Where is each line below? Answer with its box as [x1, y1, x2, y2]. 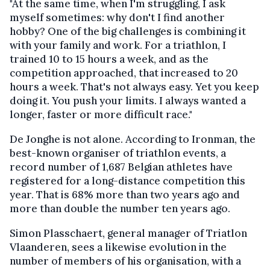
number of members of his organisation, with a [10, 254, 241, 268]
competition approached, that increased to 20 [10, 66, 238, 80]
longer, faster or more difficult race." [10, 107, 192, 121]
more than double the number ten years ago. [10, 201, 230, 215]
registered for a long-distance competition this [10, 174, 245, 187]
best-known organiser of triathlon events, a [10, 146, 226, 160]
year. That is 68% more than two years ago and [10, 187, 240, 201]
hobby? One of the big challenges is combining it [10, 24, 246, 38]
